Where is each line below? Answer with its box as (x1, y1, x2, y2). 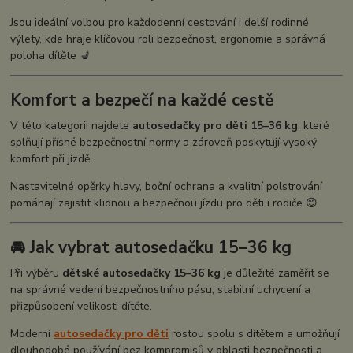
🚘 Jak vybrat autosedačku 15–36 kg (10, 236, 292, 259)
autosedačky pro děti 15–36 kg (132, 117, 299, 133)
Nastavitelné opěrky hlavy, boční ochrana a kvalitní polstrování (10, 178, 323, 194)
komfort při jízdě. (10, 150, 93, 166)
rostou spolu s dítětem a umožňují (169, 326, 340, 342)
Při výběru (10, 266, 63, 281)
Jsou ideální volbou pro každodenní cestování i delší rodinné (10, 14, 310, 30)
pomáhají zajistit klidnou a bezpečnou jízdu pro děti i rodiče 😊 (10, 195, 318, 210)
